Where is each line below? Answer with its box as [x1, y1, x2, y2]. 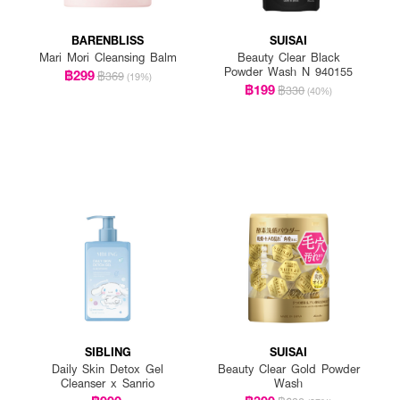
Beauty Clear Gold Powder [217, 361, 360, 378]
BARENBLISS [71, 30, 145, 48]
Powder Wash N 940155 [224, 62, 354, 79]
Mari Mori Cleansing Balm [38, 48, 177, 65]
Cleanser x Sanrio [61, 375, 155, 392]
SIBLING [84, 343, 131, 361]
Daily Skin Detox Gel [52, 361, 164, 378]
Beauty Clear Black [237, 48, 340, 65]
